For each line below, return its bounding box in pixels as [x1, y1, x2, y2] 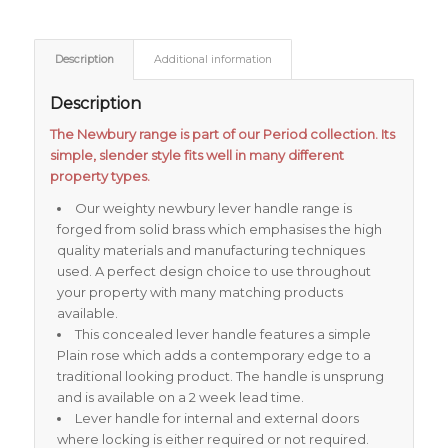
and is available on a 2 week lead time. [56, 388, 304, 405]
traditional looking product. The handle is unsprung [56, 367, 384, 384]
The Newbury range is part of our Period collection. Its [49, 125, 395, 142]
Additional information [153, 53, 272, 67]
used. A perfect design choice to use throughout [56, 262, 371, 279]
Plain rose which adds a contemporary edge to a [56, 346, 371, 363]
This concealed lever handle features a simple [74, 325, 371, 342]
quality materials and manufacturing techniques [56, 241, 365, 258]
